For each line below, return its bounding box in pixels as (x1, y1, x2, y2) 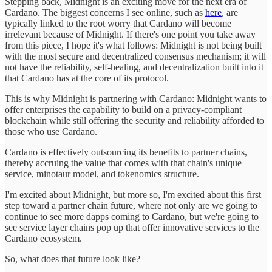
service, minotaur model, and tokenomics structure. (5, 169, 202, 180)
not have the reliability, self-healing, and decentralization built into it (5, 62, 263, 73)
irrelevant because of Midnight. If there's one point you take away (5, 29, 256, 40)
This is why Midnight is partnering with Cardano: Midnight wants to (5, 93, 267, 104)
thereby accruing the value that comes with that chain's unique (5, 158, 242, 169)
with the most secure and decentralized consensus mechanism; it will (5, 51, 266, 62)
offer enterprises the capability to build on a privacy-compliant (5, 104, 242, 115)
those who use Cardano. (5, 126, 100, 137)
